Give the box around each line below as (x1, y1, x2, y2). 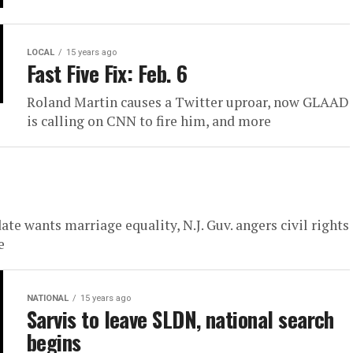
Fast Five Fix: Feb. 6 (27, 58, 188, 90)
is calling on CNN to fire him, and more (27, 112, 271, 131)
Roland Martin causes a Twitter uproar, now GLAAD (27, 93, 349, 112)
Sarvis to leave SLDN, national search (27, 303, 334, 336)
